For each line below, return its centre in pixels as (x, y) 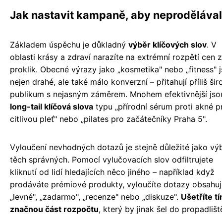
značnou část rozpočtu (54, 209)
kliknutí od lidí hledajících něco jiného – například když (112, 172)
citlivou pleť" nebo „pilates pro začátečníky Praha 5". (109, 119)
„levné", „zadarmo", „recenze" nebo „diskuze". (95, 197)
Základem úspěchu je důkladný (69, 45)
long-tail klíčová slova (52, 107)
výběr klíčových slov (167, 45)
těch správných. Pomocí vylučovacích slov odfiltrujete (111, 160)
